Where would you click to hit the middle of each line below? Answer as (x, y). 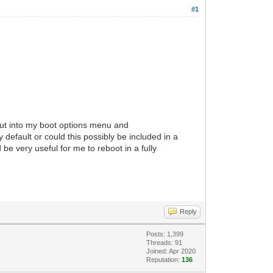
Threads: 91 (165, 242)
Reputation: (164, 259)
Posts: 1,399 (165, 234)
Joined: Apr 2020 (171, 251)
